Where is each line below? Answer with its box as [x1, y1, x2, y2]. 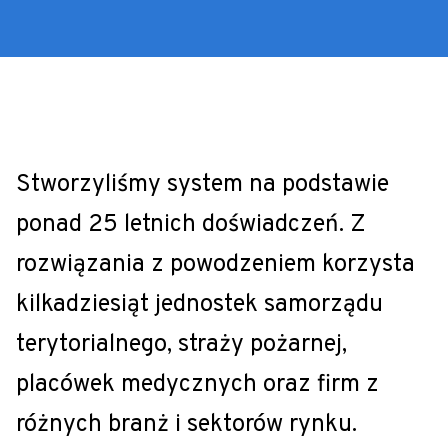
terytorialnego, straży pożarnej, [16, 330, 347, 360]
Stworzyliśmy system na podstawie [16, 170, 389, 200]
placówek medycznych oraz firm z [16, 370, 379, 400]
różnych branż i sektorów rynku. [16, 410, 357, 440]
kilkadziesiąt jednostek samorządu [16, 290, 383, 320]
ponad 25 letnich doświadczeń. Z [16, 210, 366, 240]
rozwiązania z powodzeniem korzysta [16, 250, 415, 280]
